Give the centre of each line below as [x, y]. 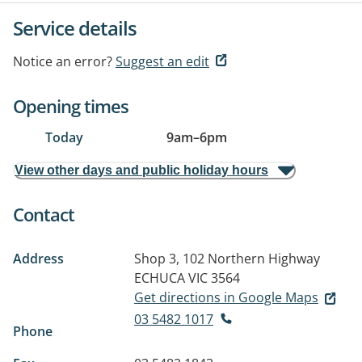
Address [38, 259]
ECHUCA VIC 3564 [187, 278]
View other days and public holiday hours [141, 170]
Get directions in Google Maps [226, 297]
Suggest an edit [162, 61]
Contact [44, 214]
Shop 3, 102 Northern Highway [227, 259]
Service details [75, 28]
